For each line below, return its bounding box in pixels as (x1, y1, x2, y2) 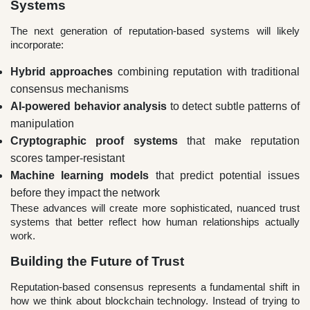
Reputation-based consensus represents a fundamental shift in (10, 281, 300, 293)
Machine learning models (10, 170, 149, 182)
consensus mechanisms (10, 83, 129, 95)
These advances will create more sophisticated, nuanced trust (10, 202, 300, 215)
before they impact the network (10, 187, 160, 199)
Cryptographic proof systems (10, 135, 178, 147)
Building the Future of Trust (10, 254, 184, 269)
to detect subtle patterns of (167, 100, 300, 113)
